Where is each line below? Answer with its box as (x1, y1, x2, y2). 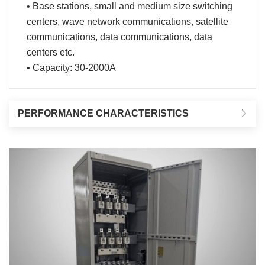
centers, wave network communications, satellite (27, 17, 228, 27)
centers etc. (27, 47, 75, 57)
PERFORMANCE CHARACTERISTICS (18, 108, 189, 118)
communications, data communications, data (27, 32, 212, 42)
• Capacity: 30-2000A (27, 63, 116, 73)
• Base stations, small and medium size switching (27, 1, 232, 11)
